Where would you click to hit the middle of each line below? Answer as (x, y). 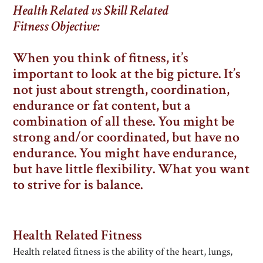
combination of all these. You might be (124, 121)
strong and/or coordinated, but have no (127, 137)
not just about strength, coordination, (122, 89)
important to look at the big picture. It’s (127, 73)
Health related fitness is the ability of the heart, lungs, (123, 251)
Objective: (76, 26)
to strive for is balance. (78, 184)
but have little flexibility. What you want (131, 168)
